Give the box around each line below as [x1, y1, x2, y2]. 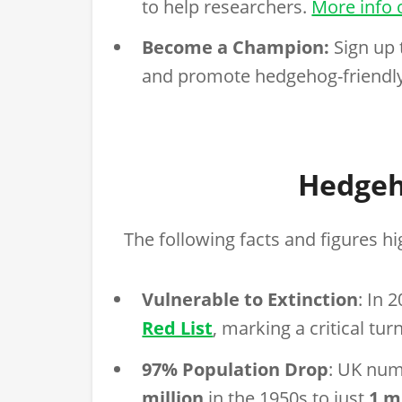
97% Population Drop [142, 356, 329, 381]
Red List [142, 316, 214, 341]
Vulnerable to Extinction [142, 287, 359, 312]
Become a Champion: [142, 35, 330, 60]
